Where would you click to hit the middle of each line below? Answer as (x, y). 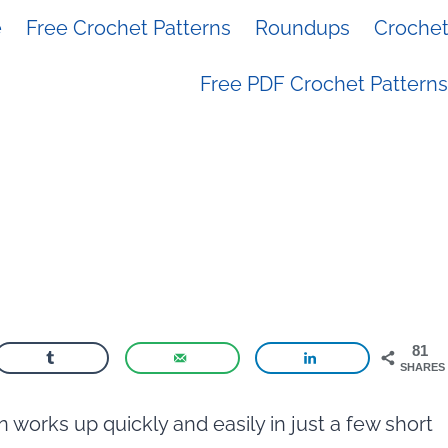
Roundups (302, 28)
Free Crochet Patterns (128, 28)
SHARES (423, 367)
